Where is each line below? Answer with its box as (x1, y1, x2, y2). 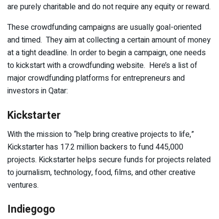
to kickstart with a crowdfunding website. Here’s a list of (7, 60, 197, 72)
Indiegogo (7, 201, 55, 218)
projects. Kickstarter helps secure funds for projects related (7, 153, 211, 166)
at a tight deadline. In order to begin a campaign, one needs (7, 47, 206, 59)
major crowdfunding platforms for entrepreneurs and (7, 72, 185, 85)
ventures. (7, 179, 39, 191)
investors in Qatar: (7, 85, 68, 97)
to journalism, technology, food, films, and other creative (7, 166, 196, 178)
